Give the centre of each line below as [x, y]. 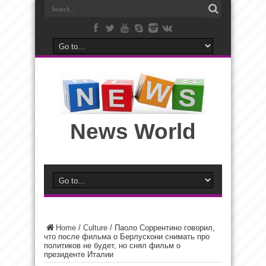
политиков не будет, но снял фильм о [112, 246]
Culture [95, 228]
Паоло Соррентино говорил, [165, 228]
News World [133, 132]
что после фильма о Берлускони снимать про [127, 237]
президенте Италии [79, 254]
